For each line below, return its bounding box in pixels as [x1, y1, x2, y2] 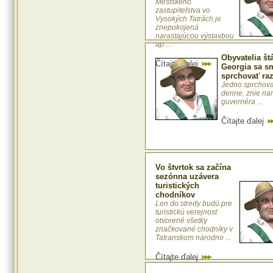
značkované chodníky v [155, 225, 233, 234]
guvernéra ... [221, 97, 263, 107]
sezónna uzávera [155, 172, 219, 182]
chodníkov [155, 190, 195, 200]
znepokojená [155, 23, 199, 32]
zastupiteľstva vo [155, 6, 210, 15]
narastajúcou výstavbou [155, 32, 234, 41]
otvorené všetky [155, 216, 207, 225]
